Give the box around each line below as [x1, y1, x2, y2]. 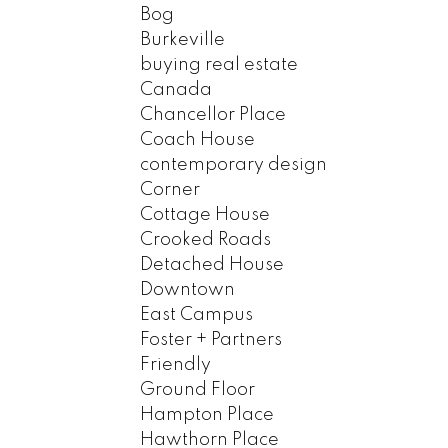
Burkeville [140, 30, 226, 49]
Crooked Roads [140, 230, 272, 249]
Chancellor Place [140, 105, 287, 124]
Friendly [140, 355, 212, 374]
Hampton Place [140, 405, 275, 424]
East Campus [140, 305, 254, 324]
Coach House [140, 130, 256, 149]
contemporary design [140, 155, 328, 174]
